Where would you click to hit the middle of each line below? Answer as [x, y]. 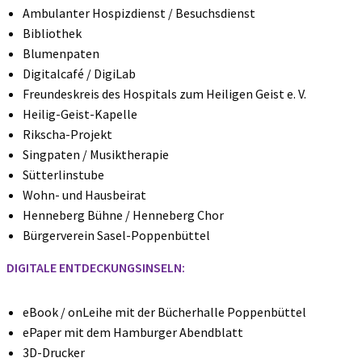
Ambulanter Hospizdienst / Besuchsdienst [139, 13]
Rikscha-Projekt [67, 134]
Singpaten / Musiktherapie [96, 154]
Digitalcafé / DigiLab [79, 73]
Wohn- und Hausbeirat [84, 194]
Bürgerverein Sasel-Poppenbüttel [116, 235]
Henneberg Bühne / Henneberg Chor [123, 215]
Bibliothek [52, 33]
